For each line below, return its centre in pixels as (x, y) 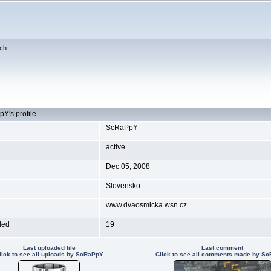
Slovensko (123, 186)
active (116, 147)
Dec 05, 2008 (128, 166)
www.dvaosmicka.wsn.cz (146, 205)
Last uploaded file (49, 248)
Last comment (222, 248)
